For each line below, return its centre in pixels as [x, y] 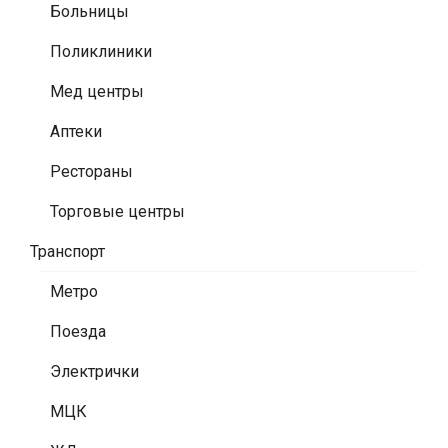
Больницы [89, 11]
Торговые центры [117, 211]
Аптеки [76, 131]
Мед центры [97, 91]
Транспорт [67, 251]
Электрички [94, 371]
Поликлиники [101, 51]
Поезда [78, 331]
